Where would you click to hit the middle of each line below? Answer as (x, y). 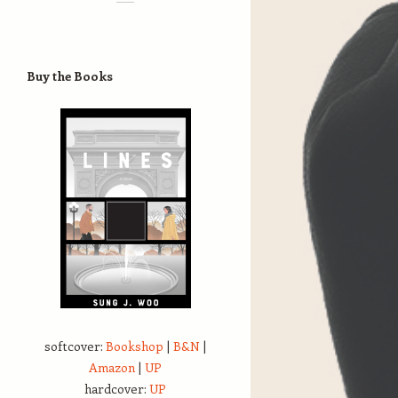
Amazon (112, 367)
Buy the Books (70, 76)
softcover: (75, 346)
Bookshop (134, 346)
